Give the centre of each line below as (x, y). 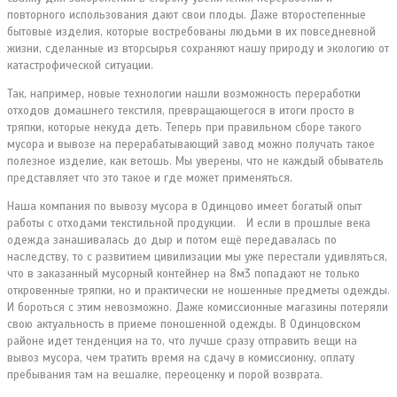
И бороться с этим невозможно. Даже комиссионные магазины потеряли (198, 307)
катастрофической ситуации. (80, 65)
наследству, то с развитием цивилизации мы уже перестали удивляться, (197, 257)
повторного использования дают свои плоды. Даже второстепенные (187, 15)
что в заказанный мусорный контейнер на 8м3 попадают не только (183, 273)
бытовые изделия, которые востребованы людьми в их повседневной (191, 31)
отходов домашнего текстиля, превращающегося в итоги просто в (181, 110)
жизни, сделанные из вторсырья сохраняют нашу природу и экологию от (198, 48)
